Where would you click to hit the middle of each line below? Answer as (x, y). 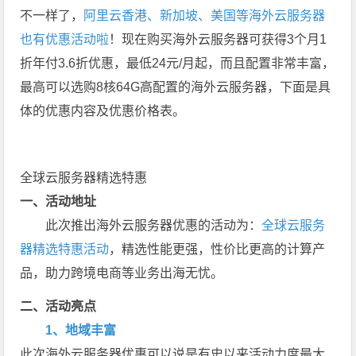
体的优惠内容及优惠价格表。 (103, 110)
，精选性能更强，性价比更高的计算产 (217, 249)
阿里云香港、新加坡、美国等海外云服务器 (205, 15)
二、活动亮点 (58, 306)
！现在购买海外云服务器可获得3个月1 (218, 39)
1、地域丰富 (81, 330)
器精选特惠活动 (65, 249)
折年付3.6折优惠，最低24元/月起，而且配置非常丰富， (178, 63)
